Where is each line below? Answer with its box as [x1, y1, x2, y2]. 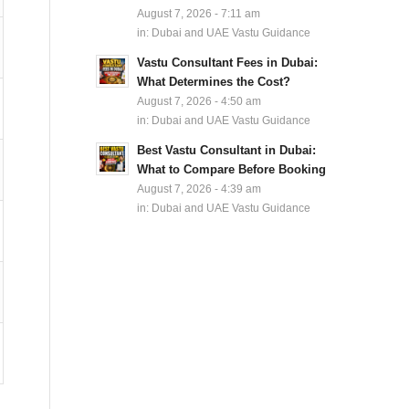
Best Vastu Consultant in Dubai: [137, 143, 317, 157]
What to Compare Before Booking [137, 163, 327, 176]
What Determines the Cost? [137, 75, 291, 89]
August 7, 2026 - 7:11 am [137, 7, 261, 19]
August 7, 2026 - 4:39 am [137, 183, 262, 194]
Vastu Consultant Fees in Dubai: [137, 56, 319, 69]
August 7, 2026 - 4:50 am [137, 95, 262, 107]
